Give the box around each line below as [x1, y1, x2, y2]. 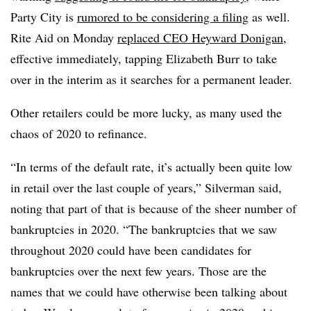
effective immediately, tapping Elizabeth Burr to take [10, 50, 277, 67]
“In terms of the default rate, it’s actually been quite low [10, 158, 292, 175]
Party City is [10, 8, 77, 25]
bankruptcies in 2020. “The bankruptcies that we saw [10, 221, 277, 237]
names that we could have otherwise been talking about [10, 283, 287, 300]
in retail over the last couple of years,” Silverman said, [10, 179, 282, 196]
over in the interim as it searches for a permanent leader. [10, 71, 296, 87]
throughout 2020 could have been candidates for [10, 242, 251, 258]
